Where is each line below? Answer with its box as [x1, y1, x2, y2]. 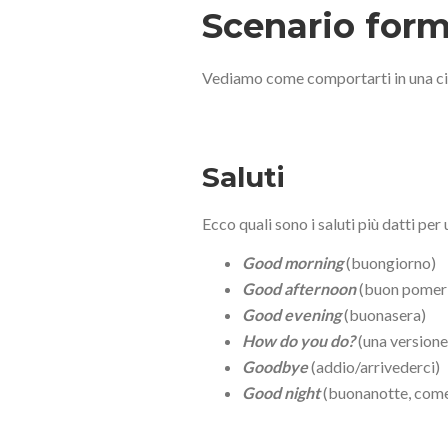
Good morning [242, 252, 343, 272]
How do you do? [242, 330, 355, 350]
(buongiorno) [343, 252, 436, 272]
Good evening [242, 304, 341, 324]
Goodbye [242, 356, 308, 376]
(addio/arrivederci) [308, 356, 440, 376]
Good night [242, 382, 320, 402]
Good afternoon [242, 278, 356, 298]
